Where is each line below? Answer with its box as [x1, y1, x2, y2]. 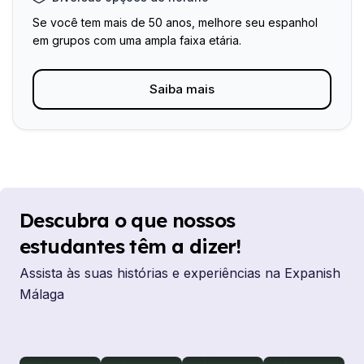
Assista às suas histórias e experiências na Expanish [19, 265, 340, 281]
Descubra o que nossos [19, 208, 236, 232]
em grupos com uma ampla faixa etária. [32, 33, 241, 47]
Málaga [19, 286, 64, 302]
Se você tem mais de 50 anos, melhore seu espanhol [32, 15, 318, 29]
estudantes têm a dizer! [19, 234, 241, 258]
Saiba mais [149, 81, 214, 97]
